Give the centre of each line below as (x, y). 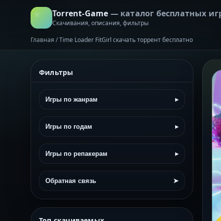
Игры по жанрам (72, 99)
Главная (42, 40)
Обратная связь (71, 181)
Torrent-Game (81, 13)
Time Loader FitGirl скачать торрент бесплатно (126, 40)
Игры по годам (69, 127)
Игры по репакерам (76, 154)
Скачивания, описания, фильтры (100, 23)
